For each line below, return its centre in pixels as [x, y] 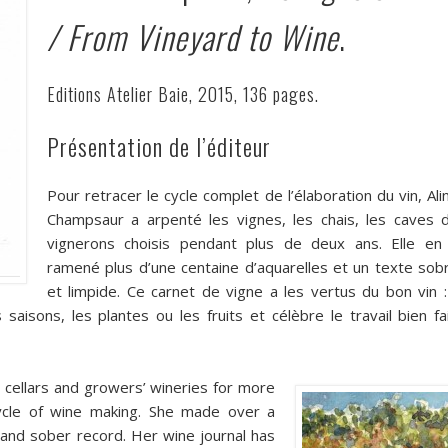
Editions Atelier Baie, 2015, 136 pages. [182, 94]
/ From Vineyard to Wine [192, 37]
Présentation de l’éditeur [158, 146]
